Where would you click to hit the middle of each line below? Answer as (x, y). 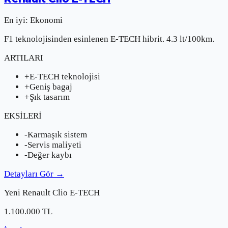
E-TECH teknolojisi (65, 76)
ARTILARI (24, 58)
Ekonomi (46, 20)
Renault (36, 192)
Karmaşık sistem (57, 134)
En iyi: (16, 20)
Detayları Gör (29, 174)
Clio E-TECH (76, 192)
